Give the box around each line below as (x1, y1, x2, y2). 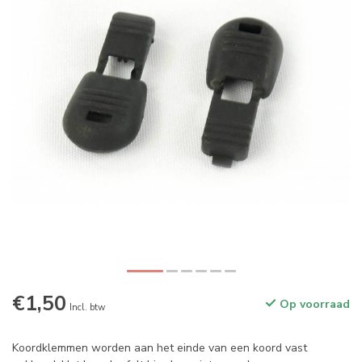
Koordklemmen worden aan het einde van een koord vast (12, 340, 307, 356)
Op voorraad (276, 297, 350, 313)
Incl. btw (69, 301, 105, 314)
